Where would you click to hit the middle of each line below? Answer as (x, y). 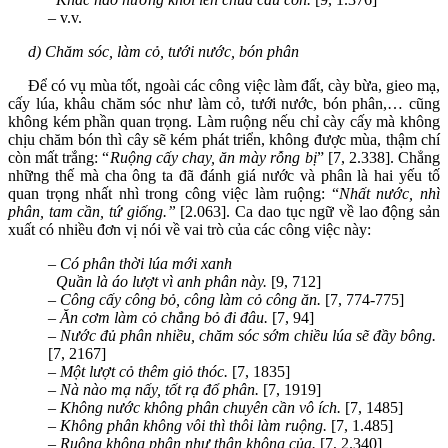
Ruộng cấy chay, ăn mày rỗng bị (213, 157)
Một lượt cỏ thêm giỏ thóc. (146, 371)
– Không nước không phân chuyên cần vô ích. (196, 407)
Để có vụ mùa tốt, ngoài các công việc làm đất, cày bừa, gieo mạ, (224, 85)
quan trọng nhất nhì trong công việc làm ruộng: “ (173, 193)
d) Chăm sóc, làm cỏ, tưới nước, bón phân (153, 51)
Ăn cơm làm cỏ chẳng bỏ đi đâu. (166, 317)
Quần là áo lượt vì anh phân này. (159, 281)
